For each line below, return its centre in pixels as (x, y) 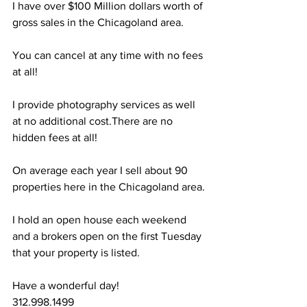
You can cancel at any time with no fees (109, 55)
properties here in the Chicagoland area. (109, 187)
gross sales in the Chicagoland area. (98, 22)
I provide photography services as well (105, 105)
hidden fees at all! (55, 137)
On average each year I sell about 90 (101, 170)
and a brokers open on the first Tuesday (108, 236)
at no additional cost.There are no (94, 121)
